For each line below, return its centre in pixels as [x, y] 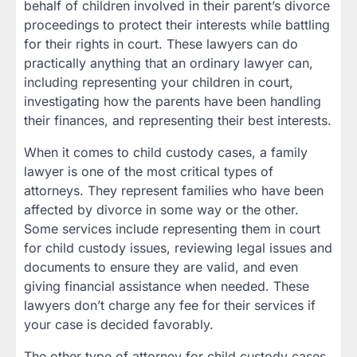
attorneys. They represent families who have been [174, 190]
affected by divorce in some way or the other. [161, 209]
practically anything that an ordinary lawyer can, [169, 63]
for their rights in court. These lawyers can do [161, 43]
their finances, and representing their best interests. [178, 120]
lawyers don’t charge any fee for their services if [170, 305]
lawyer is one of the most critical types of [149, 171]
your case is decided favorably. [119, 324]
